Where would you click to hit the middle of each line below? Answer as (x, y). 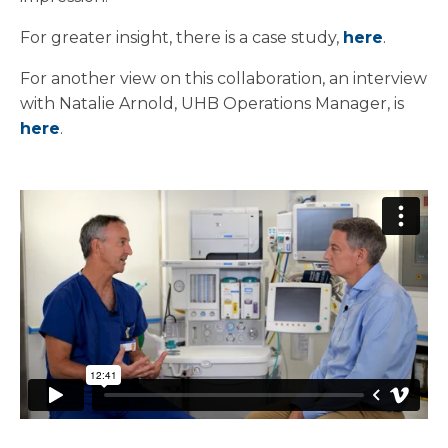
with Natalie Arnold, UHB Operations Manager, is (212, 103)
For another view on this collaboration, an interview (223, 78)
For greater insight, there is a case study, (181, 37)
